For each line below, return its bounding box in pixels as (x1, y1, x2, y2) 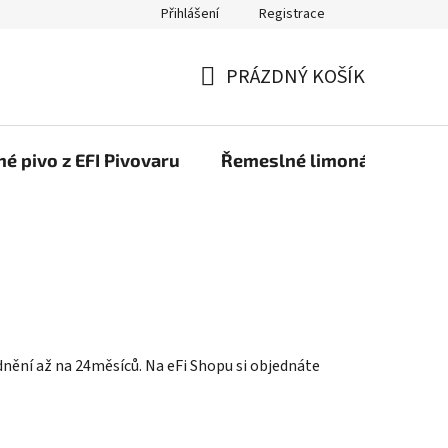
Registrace (259, 4, 325, 24)
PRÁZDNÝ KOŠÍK (226, 62, 365, 91)
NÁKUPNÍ (199, 86, 280, 115)
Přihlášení (161, 4, 219, 24)
